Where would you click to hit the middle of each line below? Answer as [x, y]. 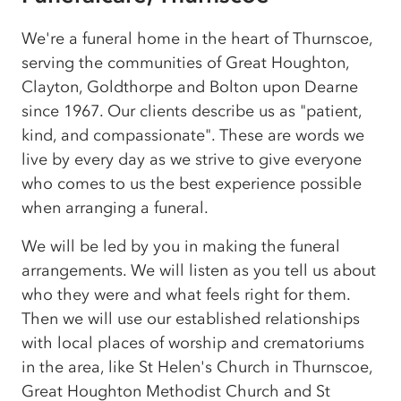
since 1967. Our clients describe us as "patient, [192, 111]
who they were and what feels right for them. [186, 295]
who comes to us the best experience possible [192, 184]
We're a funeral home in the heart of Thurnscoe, [197, 39]
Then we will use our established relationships [191, 319]
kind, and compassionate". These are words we [193, 136]
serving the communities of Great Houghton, [185, 63]
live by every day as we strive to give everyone [192, 160]
